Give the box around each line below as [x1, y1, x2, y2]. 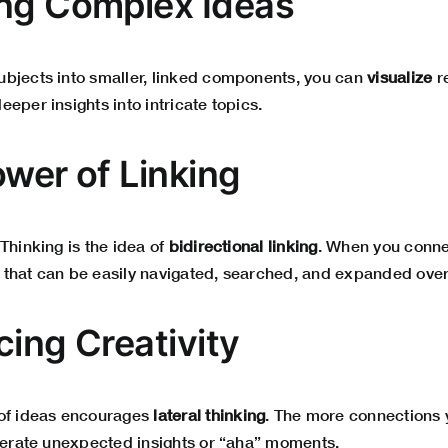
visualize [367, 66, 433, 86]
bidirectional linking [168, 235, 318, 255]
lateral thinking [153, 404, 266, 424]
